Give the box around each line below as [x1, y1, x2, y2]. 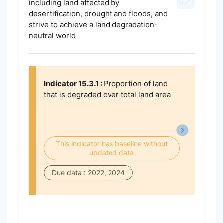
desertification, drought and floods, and [28, 9, 168, 18]
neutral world [28, 31, 76, 40]
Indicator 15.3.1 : [43, 79, 104, 88]
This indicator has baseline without [55, 139, 168, 148]
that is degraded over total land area [43, 90, 171, 99]
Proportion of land [103, 79, 168, 88]
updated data [89, 148, 134, 157]
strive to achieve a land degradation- [28, 20, 158, 29]
